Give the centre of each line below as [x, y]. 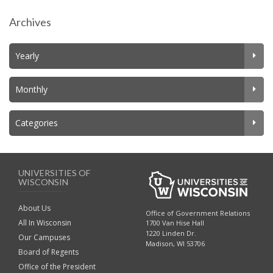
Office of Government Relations [198, 213]
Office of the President [57, 267]
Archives [30, 22]
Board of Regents [48, 252]
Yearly [27, 56]
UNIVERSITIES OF [54, 173]
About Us [34, 208]
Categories [37, 123]
